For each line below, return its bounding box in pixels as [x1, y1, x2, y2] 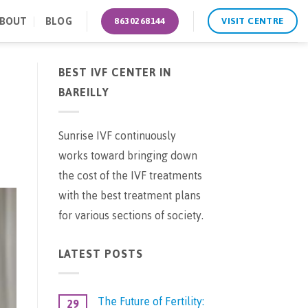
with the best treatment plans [58, 184, 201, 206]
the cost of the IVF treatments [58, 164, 202, 186]
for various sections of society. [58, 204, 203, 226]
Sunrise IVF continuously [58, 124, 176, 146]
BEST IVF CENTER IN [58, 62, 172, 83]
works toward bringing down [58, 144, 197, 166]
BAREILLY [58, 82, 109, 103]
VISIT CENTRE [221, 12, 284, 30]
